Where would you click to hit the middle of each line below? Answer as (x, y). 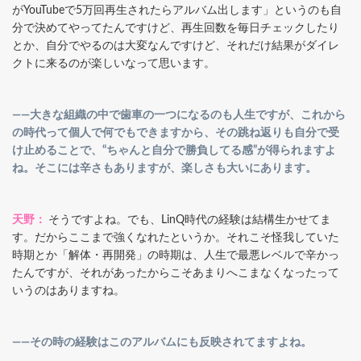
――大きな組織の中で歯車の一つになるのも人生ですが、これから (179, 115)
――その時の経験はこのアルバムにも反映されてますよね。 (162, 342)
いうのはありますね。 (68, 290)
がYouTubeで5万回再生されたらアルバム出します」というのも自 (177, 10)
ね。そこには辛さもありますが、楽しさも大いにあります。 (164, 168)
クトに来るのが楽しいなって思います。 (114, 63)
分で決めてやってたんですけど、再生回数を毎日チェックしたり (176, 28)
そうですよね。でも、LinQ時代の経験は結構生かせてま (190, 220)
